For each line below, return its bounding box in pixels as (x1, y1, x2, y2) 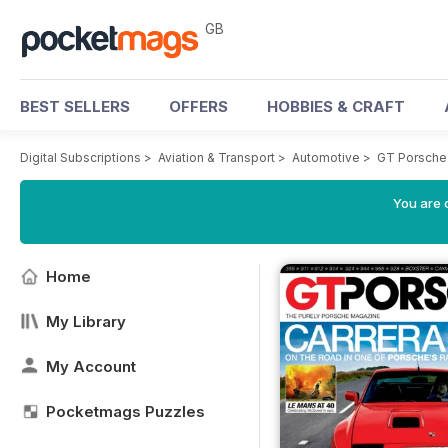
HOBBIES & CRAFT (267, 97, 405, 116)
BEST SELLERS (20, 97, 130, 116)
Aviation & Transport (158, 150, 275, 165)
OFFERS (169, 97, 228, 116)
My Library (46, 312, 126, 331)
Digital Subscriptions (20, 150, 141, 165)
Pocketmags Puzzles (46, 402, 205, 421)
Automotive (292, 150, 360, 165)
